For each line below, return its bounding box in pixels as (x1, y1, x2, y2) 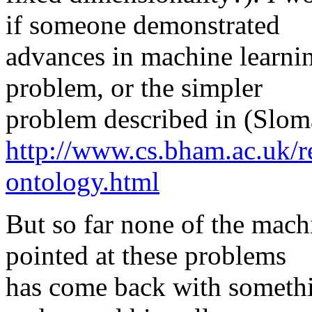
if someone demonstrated (6, 10, 280, 40)
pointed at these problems (6, 240, 286, 271)
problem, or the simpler (6, 72, 263, 103)
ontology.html (6, 166, 159, 197)
